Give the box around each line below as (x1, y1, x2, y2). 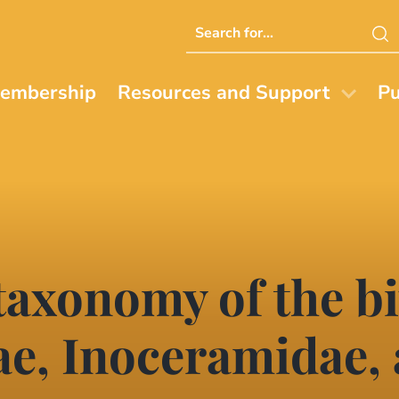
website (185, 62, 246, 85)
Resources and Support (118, 79, 330, 107)
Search (185, 14, 238, 37)
